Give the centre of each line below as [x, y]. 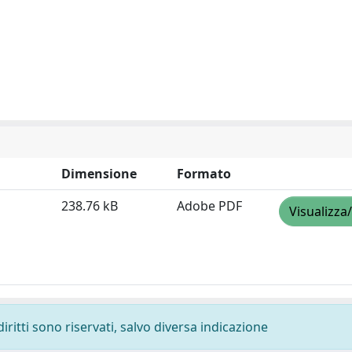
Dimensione [99, 174]
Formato [204, 174]
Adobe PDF [209, 206]
